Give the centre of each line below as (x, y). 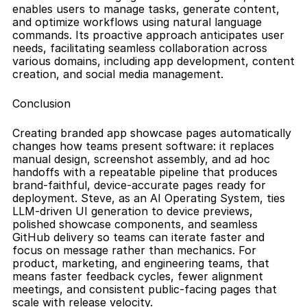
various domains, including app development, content (153, 61)
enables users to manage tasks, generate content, (146, 9)
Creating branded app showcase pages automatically (152, 133)
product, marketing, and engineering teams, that (141, 263)
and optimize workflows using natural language (137, 22)
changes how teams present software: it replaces (143, 146)
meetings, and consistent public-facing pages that (145, 290)
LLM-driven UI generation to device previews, (133, 211)
